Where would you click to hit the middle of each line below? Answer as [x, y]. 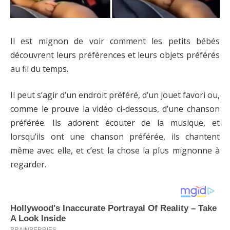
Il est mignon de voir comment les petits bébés [115, 41]
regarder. [28, 165]
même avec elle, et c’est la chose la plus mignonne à [115, 151]
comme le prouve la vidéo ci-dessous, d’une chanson [115, 109]
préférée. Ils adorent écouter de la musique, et [115, 123]
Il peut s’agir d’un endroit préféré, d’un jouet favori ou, [115, 95]
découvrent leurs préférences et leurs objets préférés [115, 55]
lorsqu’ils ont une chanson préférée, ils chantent [115, 137]
